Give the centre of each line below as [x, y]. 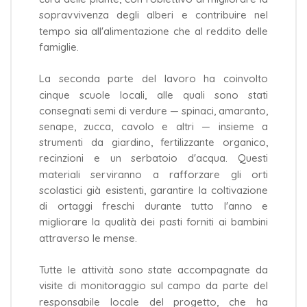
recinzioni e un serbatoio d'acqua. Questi [153, 158]
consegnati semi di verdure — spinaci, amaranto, [153, 111]
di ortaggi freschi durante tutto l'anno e [153, 206]
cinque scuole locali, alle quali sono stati [153, 95]
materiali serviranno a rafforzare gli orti [153, 174]
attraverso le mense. [88, 238]
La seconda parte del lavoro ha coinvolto [153, 79]
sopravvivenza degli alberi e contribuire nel [153, 15]
